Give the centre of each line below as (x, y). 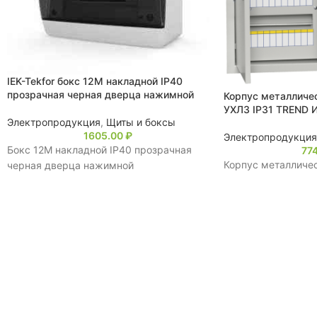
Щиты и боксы (141, 122)
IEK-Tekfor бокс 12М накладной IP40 (95, 81)
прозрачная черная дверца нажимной (100, 94)
